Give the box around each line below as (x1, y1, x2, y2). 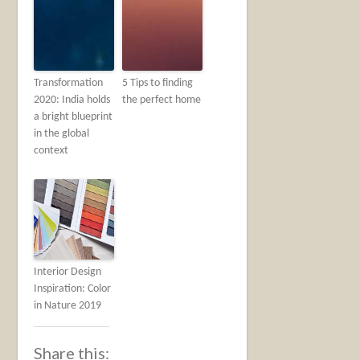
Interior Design (34, 266, 102, 279)
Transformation (34, 77, 104, 90)
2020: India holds (34, 94, 111, 107)
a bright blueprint (34, 111, 113, 124)
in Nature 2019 (34, 300, 102, 313)
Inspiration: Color (34, 283, 112, 296)
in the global (34, 128, 90, 141)
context (34, 145, 69, 157)
